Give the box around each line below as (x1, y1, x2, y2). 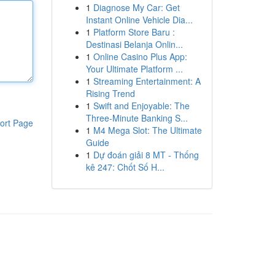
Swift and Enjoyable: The (93, 99, 190, 112)
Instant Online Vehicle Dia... (85, 14, 193, 26)
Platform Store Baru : (93, 26, 175, 38)
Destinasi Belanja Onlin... (85, 38, 183, 50)
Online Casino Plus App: (93, 50, 187, 63)
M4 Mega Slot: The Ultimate (93, 124, 202, 136)
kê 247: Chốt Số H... (85, 161, 165, 173)
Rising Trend (85, 87, 135, 99)
